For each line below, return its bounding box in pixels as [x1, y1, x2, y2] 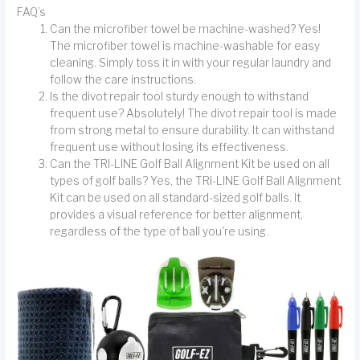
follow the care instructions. [50, 72, 197, 86]
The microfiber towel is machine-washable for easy [50, 39, 321, 52]
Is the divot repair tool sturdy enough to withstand [50, 89, 309, 103]
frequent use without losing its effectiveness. [50, 140, 289, 153]
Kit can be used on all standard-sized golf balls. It [50, 190, 301, 204]
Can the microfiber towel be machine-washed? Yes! [50, 22, 321, 35]
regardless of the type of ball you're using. [50, 224, 269, 238]
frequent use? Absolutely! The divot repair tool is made [50, 106, 337, 120]
